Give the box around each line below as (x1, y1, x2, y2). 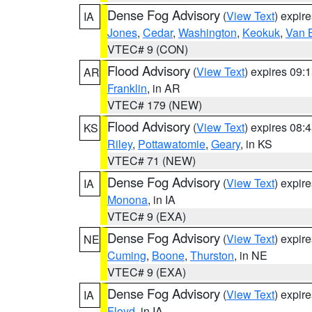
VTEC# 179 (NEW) (107, 97, 202, 113)
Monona (107, 192, 148, 208)
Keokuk (242, 24, 280, 40)
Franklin (107, 80, 147, 96)
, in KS (240, 136, 272, 152)
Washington (178, 24, 237, 40)
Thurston (190, 247, 234, 263)
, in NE (234, 247, 267, 263)
